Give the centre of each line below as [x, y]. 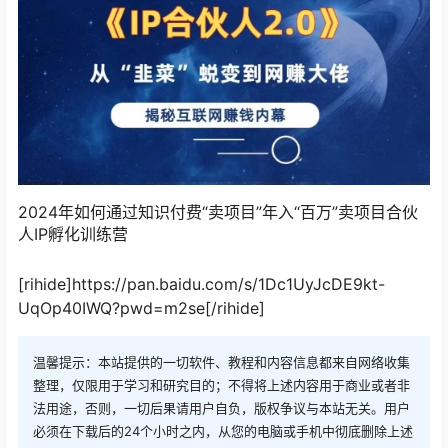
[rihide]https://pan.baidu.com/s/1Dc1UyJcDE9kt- [201, 283]
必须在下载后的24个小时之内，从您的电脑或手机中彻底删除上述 [223, 430]
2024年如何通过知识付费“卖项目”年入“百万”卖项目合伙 [218, 211]
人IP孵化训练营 [73, 233]
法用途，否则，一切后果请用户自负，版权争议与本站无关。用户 [221, 407]
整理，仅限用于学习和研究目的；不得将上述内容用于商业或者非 [221, 384]
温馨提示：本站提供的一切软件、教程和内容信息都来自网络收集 [221, 361]
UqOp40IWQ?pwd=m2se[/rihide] [141, 307]
